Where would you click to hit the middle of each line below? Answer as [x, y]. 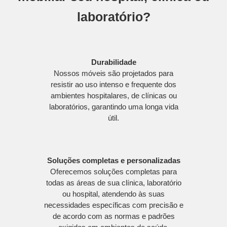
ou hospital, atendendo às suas [113, 194]
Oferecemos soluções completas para [113, 171]
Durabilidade [113, 62]
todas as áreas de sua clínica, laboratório [113, 182]
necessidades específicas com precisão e [113, 205]
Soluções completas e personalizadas [113, 160]
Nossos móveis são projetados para [113, 73]
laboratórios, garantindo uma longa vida [113, 106]
